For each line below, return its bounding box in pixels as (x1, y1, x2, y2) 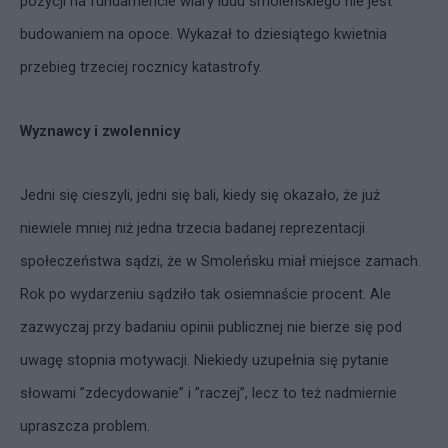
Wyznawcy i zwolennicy (20, 122, 180, 140)
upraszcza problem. (20, 417, 150, 435)
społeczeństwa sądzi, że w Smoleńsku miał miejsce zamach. (20, 252, 421, 270)
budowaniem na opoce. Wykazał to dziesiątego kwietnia (20, 25, 387, 43)
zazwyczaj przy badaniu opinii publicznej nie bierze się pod (20, 318, 402, 336)
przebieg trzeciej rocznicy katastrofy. (20, 58, 262, 76)
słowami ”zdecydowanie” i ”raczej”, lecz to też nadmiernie (20, 384, 397, 402)
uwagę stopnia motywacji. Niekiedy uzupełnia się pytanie (20, 351, 389, 369)
